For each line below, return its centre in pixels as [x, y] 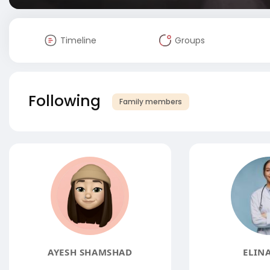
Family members [151, 102]
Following [64, 101]
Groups [190, 40]
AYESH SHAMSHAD [90, 252]
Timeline [78, 40]
